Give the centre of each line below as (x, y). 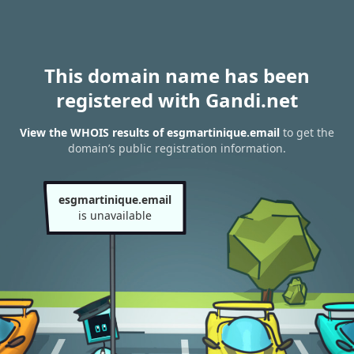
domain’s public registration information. (177, 149)
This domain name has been (177, 75)
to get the (307, 133)
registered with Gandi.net (177, 100)
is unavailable (115, 215)
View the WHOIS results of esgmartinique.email (150, 133)
